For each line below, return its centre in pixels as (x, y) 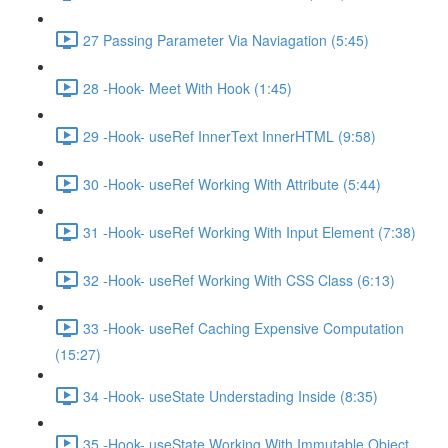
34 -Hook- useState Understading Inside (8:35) (230, 395)
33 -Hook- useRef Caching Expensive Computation (243, 327)
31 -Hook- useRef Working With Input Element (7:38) (249, 231)
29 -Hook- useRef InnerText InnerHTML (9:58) (229, 135)
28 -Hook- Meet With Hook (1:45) (187, 87)
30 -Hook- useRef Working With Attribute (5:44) (232, 183)
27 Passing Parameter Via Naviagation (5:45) (226, 39)
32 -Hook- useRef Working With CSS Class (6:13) (239, 279)
